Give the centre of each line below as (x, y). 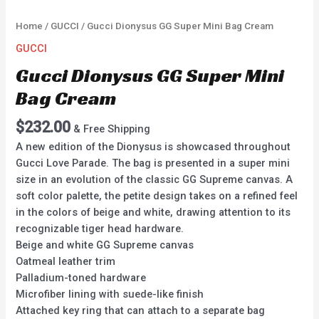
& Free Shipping (112, 129)
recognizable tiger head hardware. (100, 228)
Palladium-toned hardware (81, 277)
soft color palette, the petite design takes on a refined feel (157, 195)
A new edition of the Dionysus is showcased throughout (153, 146)
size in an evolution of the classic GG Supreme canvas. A (155, 179)
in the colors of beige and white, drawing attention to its (153, 212)
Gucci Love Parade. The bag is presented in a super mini (153, 163)
